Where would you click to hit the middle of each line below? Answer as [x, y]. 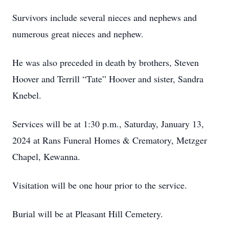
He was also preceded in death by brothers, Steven [106, 62]
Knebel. [27, 95]
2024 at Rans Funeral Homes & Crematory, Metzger [110, 140]
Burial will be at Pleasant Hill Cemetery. [88, 214]
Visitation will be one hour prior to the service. [100, 185]
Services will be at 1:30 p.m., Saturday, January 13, [108, 124]
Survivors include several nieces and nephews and [105, 17]
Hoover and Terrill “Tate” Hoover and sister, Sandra [108, 79]
